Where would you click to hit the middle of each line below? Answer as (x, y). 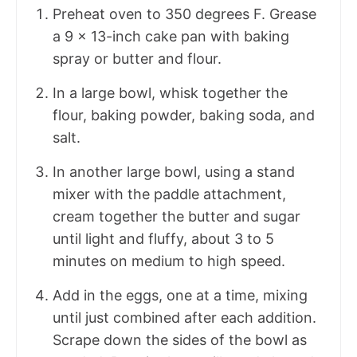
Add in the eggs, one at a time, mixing (180, 295)
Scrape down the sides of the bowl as (180, 339)
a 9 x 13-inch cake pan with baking (171, 36)
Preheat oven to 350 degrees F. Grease (184, 14)
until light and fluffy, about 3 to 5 (163, 238)
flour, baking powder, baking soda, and (184, 115)
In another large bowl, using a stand (174, 171)
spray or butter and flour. (137, 58)
